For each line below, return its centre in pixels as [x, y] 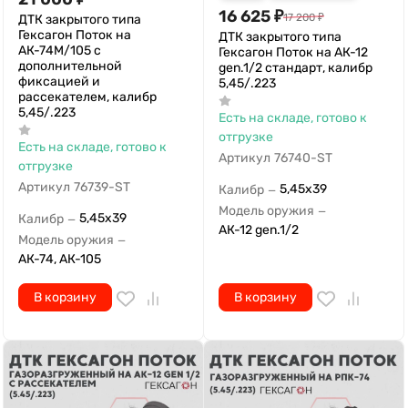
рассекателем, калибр [87, 97]
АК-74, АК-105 [60, 260]
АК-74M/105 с [60, 50]
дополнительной [70, 66]
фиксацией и [59, 81]
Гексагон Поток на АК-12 [293, 52]
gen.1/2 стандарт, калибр [296, 67]
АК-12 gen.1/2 [259, 230]
